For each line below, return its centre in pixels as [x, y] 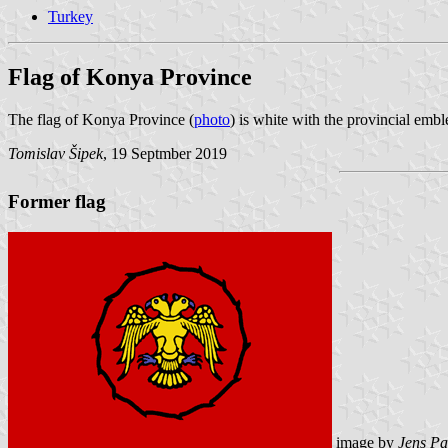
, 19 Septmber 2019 [165, 153]
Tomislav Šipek [55, 153]
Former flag [57, 202]
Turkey [70, 16]
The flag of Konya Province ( [101, 119]
